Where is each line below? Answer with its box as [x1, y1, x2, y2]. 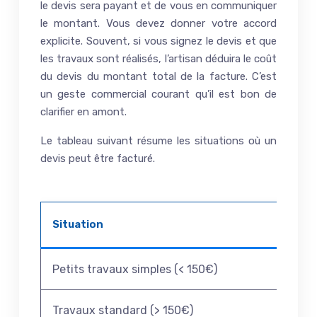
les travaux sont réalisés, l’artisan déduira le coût [40, 52, 277, 65]
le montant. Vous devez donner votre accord [40, 16, 277, 30]
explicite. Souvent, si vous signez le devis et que [40, 34, 277, 47]
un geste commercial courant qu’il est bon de [40, 87, 277, 100]
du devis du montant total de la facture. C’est [40, 69, 277, 83]
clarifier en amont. [40, 105, 127, 118]
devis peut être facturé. [40, 151, 155, 165]
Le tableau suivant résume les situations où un [40, 134, 277, 147]
